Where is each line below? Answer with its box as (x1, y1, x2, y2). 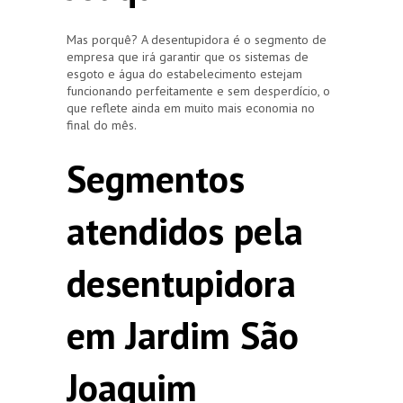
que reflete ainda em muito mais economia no (67, 99, 315, 116)
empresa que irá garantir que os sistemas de (67, 48, 309, 65)
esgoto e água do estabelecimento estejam (67, 65, 302, 82)
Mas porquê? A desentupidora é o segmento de (67, 31, 327, 48)
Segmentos (67, 153, 245, 203)
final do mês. (67, 116, 137, 133)
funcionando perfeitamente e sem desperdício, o (67, 82, 330, 99)
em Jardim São (67, 309, 299, 360)
